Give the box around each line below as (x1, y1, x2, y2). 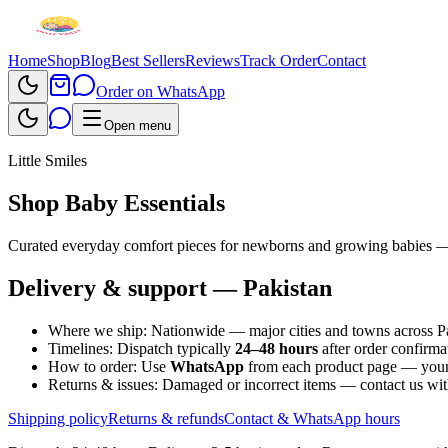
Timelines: (48, 339, 113, 357)
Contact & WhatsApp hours (224, 409, 400, 427)
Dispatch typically (117, 339, 231, 357)
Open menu (104, 118, 171, 133)
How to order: (48, 357, 137, 375)
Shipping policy (8, 409, 108, 427)
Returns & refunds (108, 409, 224, 427)
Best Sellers (111, 52, 185, 69)
